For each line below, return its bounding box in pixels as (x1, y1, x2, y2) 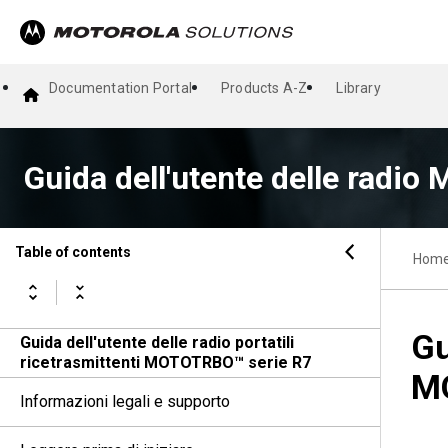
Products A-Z (221, 80, 308, 96)
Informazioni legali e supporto (20, 392, 230, 411)
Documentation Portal (49, 80, 192, 96)
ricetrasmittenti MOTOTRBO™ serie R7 (20, 353, 311, 372)
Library (336, 80, 381, 96)
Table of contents (15, 243, 131, 260)
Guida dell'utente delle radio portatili (20, 333, 294, 352)
